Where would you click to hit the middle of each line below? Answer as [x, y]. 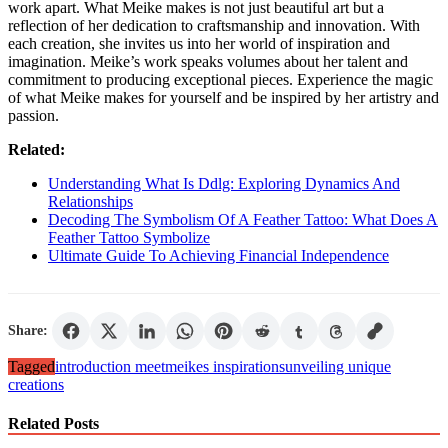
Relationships [90, 201]
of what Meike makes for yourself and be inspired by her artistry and [223, 97]
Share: [28, 330]
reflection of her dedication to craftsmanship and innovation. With [214, 25]
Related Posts [53, 423]
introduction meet [110, 366]
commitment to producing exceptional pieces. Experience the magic [220, 79]
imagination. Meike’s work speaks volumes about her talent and [208, 61]
